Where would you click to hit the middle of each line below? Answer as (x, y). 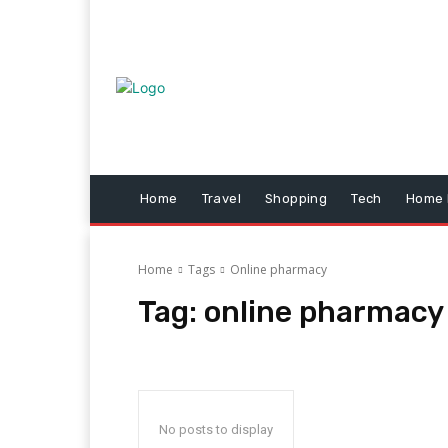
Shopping (296, 198)
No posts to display (216, 429)
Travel (221, 198)
